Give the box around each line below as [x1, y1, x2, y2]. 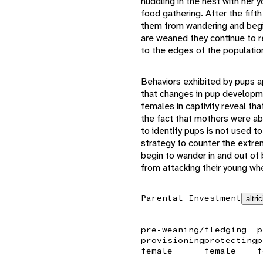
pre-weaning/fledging [141, 224, 247, 235]
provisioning [141, 234, 204, 245]
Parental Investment [141, 192, 241, 203]
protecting [204, 234, 257, 245]
